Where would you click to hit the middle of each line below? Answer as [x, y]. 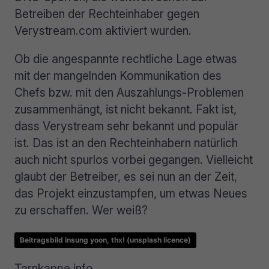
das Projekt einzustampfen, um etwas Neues [131, 194]
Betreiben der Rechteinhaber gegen [107, 14]
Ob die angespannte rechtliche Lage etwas [126, 59]
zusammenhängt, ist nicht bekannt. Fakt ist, [125, 110]
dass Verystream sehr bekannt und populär [126, 126]
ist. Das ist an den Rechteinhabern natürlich [126, 143]
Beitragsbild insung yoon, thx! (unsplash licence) [105, 240]
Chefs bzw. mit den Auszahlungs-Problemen [129, 93]
